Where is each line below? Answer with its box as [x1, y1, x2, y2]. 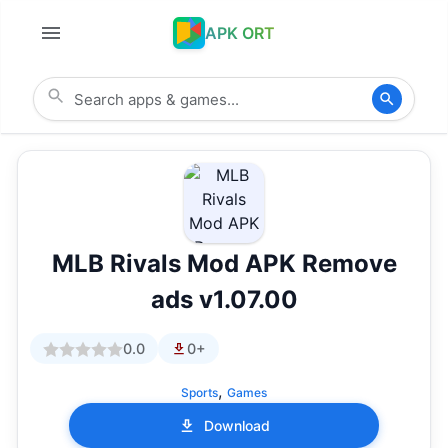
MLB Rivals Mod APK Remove [51, 249, 397, 279]
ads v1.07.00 [150, 285, 298, 315]
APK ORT [205, 23, 275, 43]
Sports [181, 385, 218, 401]
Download [203, 417, 270, 435]
